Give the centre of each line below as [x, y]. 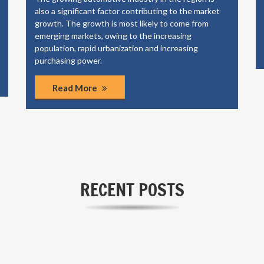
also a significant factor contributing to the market [127, 11]
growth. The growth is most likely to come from [122, 23]
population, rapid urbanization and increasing [116, 48]
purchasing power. [68, 60]
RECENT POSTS [132, 189]
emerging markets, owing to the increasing [113, 36]
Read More [76, 88]
